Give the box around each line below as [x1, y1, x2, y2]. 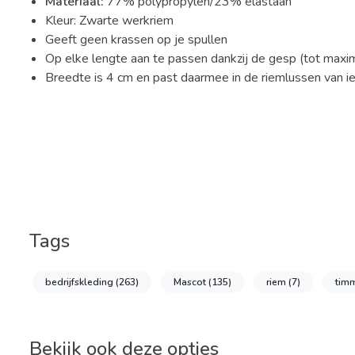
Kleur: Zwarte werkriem [45, 12, 174, 30]
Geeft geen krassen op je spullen [45, 31, 227, 49]
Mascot [174, 276, 208, 289]
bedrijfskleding [45, 276, 116, 289]
